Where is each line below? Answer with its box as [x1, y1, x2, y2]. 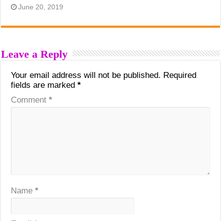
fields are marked [11, 80, 78, 90]
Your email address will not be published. [11, 71, 161, 80]
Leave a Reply [1, 48, 68, 61]
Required [163, 71, 197, 80]
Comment [11, 95, 49, 105]
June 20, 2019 [18, 3, 64, 11]
